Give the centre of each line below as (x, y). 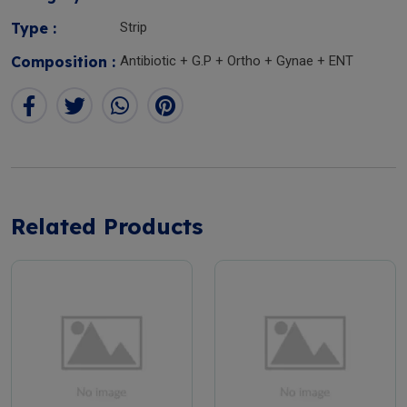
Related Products (107, 226)
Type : (34, 28)
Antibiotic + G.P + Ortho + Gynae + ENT (237, 61)
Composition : (63, 62)
